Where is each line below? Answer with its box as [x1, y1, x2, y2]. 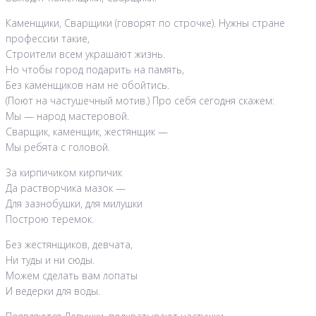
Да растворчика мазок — [6, 181, 126, 195]
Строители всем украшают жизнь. [6, 47, 165, 61]
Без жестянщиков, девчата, [6, 238, 133, 252]
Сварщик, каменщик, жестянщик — [6, 125, 168, 139]
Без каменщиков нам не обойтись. [6, 78, 169, 92]
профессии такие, [6, 32, 90, 46]
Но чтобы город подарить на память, [6, 63, 184, 77]
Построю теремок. [6, 212, 94, 226]
